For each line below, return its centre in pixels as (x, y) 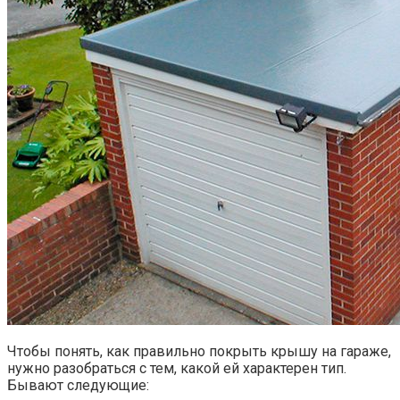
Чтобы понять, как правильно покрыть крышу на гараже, (199, 352)
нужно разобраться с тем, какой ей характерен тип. (177, 369)
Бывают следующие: (78, 386)
